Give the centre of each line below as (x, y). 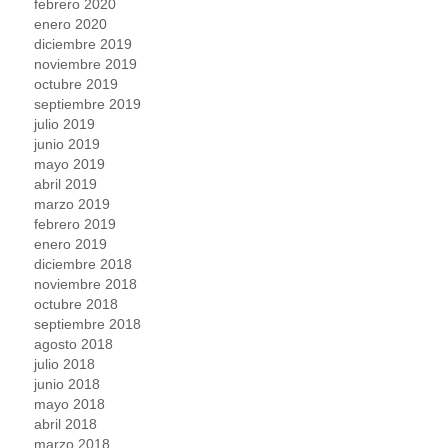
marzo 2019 (72, 203)
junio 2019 (67, 143)
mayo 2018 (70, 403)
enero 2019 (71, 243)
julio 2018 (65, 363)
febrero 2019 (75, 223)
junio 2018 (67, 383)
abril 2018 (66, 423)
